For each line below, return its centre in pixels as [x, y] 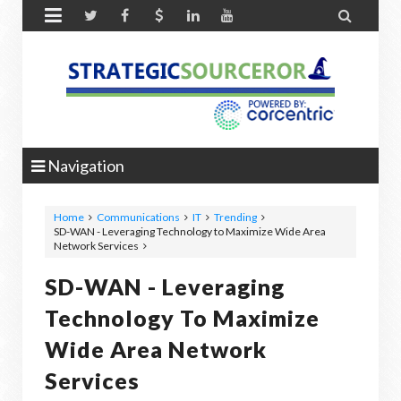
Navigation [85, 166]
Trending [235, 217]
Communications [138, 217]
